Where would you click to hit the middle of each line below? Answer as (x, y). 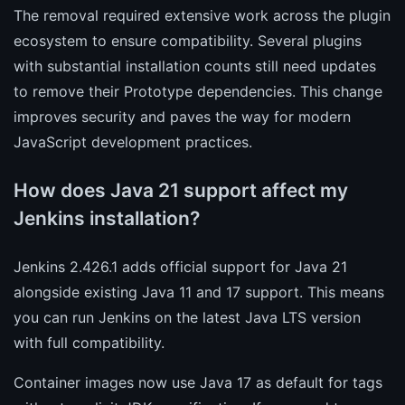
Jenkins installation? (107, 218)
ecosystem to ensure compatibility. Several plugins (188, 40)
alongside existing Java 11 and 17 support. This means (199, 292)
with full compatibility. (89, 342)
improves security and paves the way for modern (182, 116)
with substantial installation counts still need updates (195, 66)
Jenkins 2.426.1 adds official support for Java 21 (180, 266)
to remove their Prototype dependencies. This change (198, 91)
